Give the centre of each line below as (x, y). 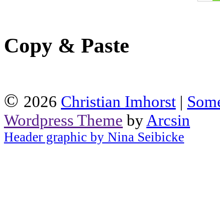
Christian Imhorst (118, 102)
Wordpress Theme (63, 121)
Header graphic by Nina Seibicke (94, 137)
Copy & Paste (67, 46)
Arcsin (168, 121)
